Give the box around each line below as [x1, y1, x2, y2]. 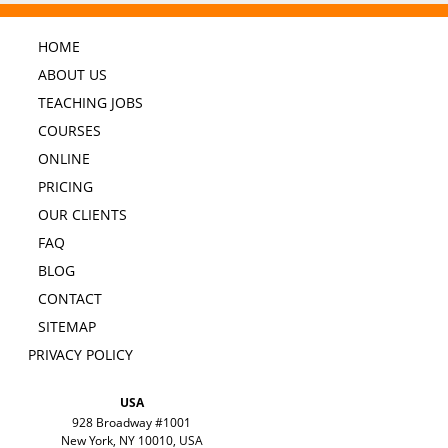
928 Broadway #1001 [72, 414, 191, 432]
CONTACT [37, 289, 102, 309]
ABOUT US [37, 65, 107, 85]
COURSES [37, 121, 101, 141]
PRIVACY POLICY [27, 345, 133, 365]
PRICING [37, 177, 93, 197]
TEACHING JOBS [37, 93, 143, 113]
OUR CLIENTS [37, 205, 127, 225]
